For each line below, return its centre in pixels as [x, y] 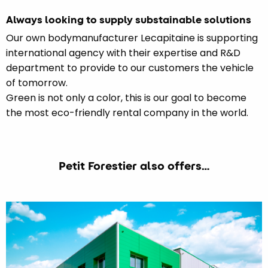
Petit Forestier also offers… [134, 165]
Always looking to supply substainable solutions [129, 19]
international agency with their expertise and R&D [123, 53]
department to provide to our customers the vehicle [130, 68]
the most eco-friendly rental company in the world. [127, 112]
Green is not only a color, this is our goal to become [126, 98]
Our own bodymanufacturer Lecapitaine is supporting [132, 38]
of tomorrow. [37, 83]
